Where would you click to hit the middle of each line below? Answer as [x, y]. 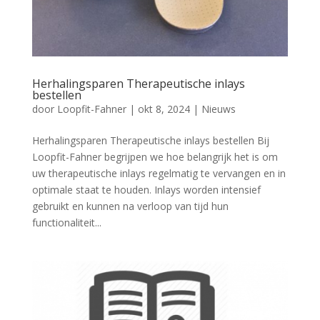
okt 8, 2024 [164, 109]
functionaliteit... [66, 222]
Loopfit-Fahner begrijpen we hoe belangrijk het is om [155, 156]
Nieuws [218, 109]
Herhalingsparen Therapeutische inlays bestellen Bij [150, 140]
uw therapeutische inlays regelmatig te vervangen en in [159, 173]
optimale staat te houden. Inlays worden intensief [146, 189]
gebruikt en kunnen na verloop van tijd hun [130, 206]
